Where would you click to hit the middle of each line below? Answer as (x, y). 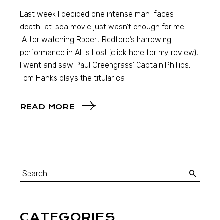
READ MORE (47, 106)
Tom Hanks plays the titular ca (72, 78)
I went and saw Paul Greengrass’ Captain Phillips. (105, 65)
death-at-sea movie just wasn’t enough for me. (103, 27)
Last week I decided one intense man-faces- (99, 14)
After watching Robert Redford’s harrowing (96, 40)
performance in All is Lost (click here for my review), (109, 53)
